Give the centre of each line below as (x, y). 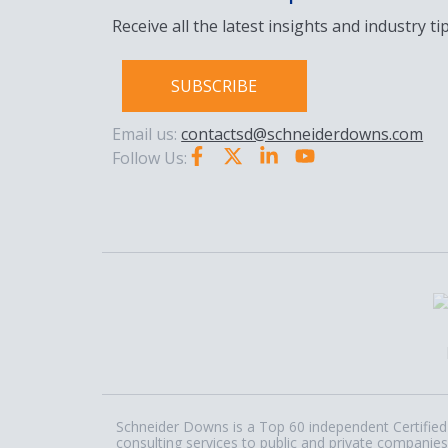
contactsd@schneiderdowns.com (302, 134)
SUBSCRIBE (214, 85)
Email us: (147, 134)
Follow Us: (150, 158)
